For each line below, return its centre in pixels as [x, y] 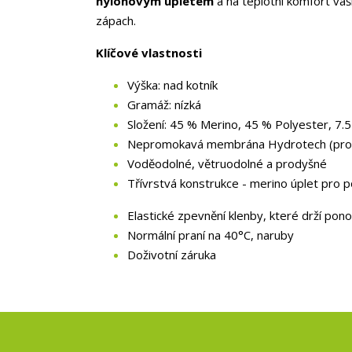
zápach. [116, 20]
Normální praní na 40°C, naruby [211, 235]
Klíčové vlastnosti [149, 53]
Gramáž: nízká [164, 104]
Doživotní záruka [172, 255]
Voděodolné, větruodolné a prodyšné [227, 163]
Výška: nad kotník [172, 85]
